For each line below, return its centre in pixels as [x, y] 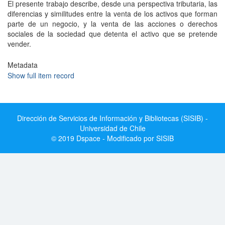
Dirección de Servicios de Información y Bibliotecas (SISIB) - [113, 118]
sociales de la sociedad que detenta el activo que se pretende [113, 34]
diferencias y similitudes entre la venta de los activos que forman [113, 14]
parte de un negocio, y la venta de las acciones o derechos [113, 24]
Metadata [23, 65]
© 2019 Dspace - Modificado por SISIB [113, 138]
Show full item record [41, 75]
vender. [19, 44]
